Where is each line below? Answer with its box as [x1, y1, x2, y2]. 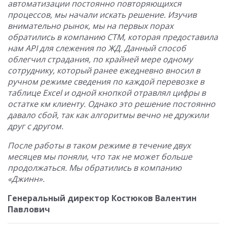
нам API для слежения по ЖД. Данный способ [8, 43, 186, 54]
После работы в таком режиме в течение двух [8, 140, 191, 151]
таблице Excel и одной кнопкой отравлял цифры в [8, 87, 206, 98]
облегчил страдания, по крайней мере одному [8, 54, 193, 65]
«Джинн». [8, 173, 45, 184]
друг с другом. [8, 121, 63, 132]
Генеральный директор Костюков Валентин [8, 193, 197, 204]
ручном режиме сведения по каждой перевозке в [8, 76, 204, 87]
